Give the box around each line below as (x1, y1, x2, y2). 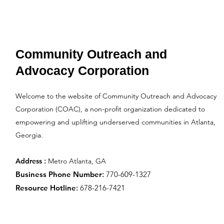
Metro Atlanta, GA (47, 156, 106, 165)
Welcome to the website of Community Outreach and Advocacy (15, 91, 216, 100)
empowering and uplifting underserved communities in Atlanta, (15, 117, 215, 126)
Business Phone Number (15, 169, 102, 179)
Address (15, 156, 42, 165)
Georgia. (15, 130, 43, 139)
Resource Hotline (15, 183, 76, 192)
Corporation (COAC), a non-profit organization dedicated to (15, 104, 205, 113)
